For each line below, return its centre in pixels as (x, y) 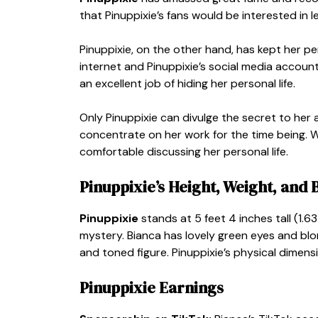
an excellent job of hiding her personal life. (189, 83)
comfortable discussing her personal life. (184, 151)
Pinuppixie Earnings (152, 287)
